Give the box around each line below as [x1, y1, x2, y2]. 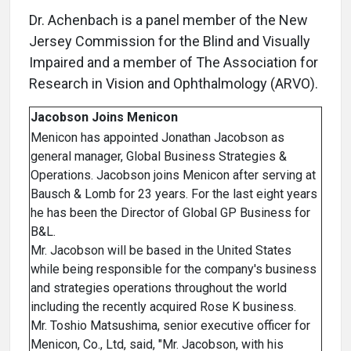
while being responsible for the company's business [31, 262, 317, 277]
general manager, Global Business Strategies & [31, 149, 287, 165]
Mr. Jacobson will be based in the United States [31, 243, 291, 259]
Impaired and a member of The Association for [29, 54, 318, 71]
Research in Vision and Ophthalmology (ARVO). [29, 75, 318, 92]
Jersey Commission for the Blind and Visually [29, 33, 310, 50]
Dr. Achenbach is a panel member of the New [29, 12, 308, 29]
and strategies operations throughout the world [31, 280, 287, 296]
